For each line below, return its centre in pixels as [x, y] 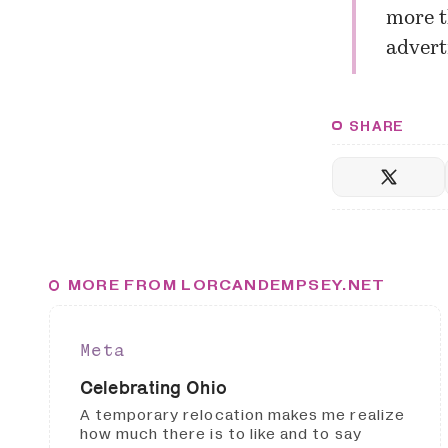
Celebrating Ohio [153, 387]
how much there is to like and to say [220, 434]
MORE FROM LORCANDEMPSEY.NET [226, 285]
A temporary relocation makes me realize [242, 415]
